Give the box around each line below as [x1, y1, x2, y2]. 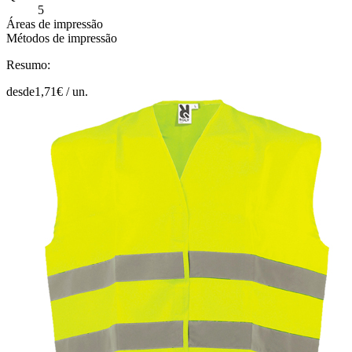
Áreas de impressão [6, 16, 103, 31]
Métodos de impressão [6, 31, 117, 45]
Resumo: [6, 57, 50, 71]
